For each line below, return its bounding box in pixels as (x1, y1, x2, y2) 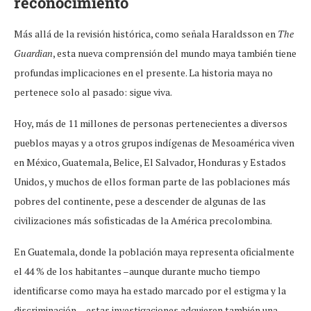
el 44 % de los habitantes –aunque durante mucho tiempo (14, 264, 260, 278)
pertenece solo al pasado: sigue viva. (14, 85, 174, 99)
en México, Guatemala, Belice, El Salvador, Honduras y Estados (14, 155, 286, 169)
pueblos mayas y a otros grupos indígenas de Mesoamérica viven (14, 136, 294, 150)
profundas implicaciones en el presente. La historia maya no (14, 66, 273, 80)
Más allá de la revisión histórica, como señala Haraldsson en (14, 27, 278, 41)
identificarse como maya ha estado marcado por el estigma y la (14, 284, 286, 298)
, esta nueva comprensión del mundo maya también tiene (53, 47, 296, 60)
